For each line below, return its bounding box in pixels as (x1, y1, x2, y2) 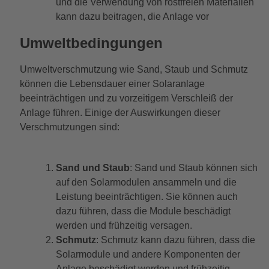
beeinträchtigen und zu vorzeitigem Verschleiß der (19, 93, 233, 104)
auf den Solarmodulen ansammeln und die (55, 177, 237, 188)
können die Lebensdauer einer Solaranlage (19, 79, 205, 89)
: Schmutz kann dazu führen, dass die (95, 235, 255, 246)
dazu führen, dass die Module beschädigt (55, 206, 231, 217)
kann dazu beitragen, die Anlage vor (55, 11, 209, 22)
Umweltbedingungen (19, 35, 163, 52)
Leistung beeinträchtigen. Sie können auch (55, 192, 238, 202)
